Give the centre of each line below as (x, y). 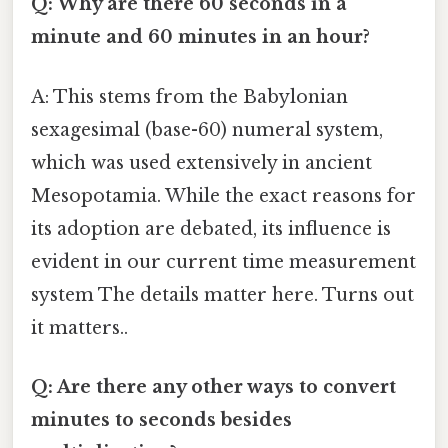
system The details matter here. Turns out (222, 294)
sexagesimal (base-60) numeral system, (207, 129)
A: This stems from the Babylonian (189, 96)
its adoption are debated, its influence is (211, 228)
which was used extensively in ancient (201, 162)
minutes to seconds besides (161, 419)
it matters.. (79, 327)
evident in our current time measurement (223, 261)
